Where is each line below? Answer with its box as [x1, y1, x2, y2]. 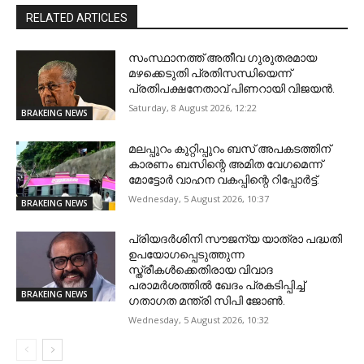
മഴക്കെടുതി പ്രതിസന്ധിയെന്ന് [128, 67, 292, 80]
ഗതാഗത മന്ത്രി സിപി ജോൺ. [128, 294, 286, 308]
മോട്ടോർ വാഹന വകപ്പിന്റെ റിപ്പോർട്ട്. [128, 172, 320, 186]
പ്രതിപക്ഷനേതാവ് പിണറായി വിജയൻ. [128, 82, 336, 96]
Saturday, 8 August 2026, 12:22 [128, 102, 258, 115]
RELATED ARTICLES [26, 11, 128, 25]
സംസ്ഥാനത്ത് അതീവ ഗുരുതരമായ [128, 51, 318, 65]
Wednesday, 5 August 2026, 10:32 [128, 314, 270, 327]
